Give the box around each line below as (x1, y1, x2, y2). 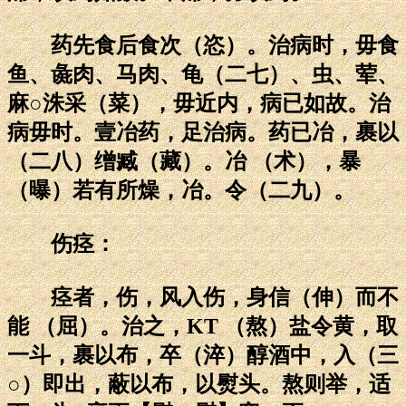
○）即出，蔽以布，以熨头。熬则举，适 (7, 372, 391, 396)
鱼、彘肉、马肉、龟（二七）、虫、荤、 (7, 62, 399, 86)
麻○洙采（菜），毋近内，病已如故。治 (7, 91, 391, 115)
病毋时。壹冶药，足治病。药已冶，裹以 (7, 120, 399, 144)
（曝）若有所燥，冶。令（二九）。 (7, 178, 355, 202)
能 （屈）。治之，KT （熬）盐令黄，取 (7, 314, 398, 338)
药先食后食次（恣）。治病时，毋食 (7, 33, 399, 57)
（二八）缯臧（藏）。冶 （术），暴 (7, 149, 361, 173)
